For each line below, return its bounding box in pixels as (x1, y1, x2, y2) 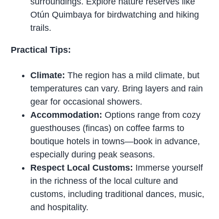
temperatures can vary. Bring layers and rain (30, 84, 203, 94)
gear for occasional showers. (30, 97, 143, 107)
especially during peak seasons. (30, 150, 155, 160)
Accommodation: (30, 110, 103, 120)
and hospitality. (30, 202, 89, 213)
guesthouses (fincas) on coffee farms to (30, 123, 185, 133)
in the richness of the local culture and (30, 176, 178, 186)
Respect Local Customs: (30, 163, 133, 173)
